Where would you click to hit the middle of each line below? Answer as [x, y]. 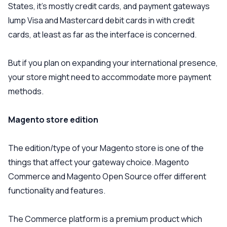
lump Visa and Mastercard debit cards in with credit [101, 20]
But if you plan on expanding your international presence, [113, 63]
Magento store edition [53, 120]
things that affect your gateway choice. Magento [99, 162]
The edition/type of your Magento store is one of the [106, 148]
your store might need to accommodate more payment [110, 77]
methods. [26, 91]
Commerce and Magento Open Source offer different [107, 176]
